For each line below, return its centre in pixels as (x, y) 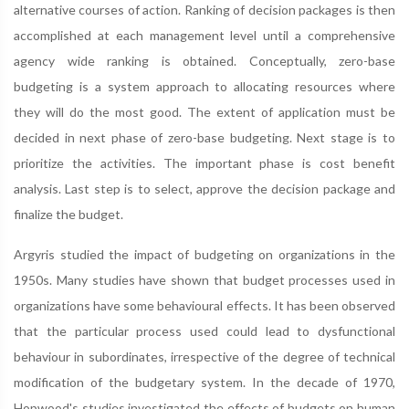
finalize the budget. (68, 214)
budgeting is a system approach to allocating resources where (204, 86)
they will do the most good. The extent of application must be (204, 111)
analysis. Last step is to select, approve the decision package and (204, 188)
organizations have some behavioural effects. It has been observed (204, 305)
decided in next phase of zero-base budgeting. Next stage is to (204, 137)
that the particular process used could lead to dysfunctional (204, 330)
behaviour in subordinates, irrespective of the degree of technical (204, 356)
